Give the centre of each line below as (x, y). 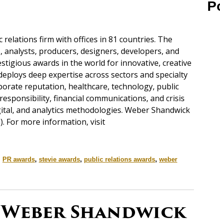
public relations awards (120, 160)
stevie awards (59, 160)
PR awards (19, 160)
